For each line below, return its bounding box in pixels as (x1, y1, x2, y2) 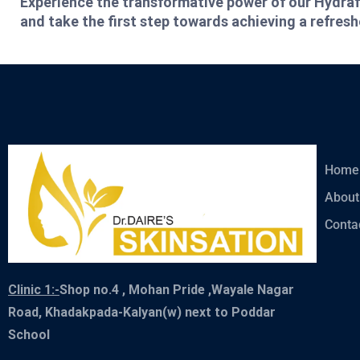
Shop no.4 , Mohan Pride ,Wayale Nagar (59, 282, 294, 298)
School (8, 327, 50, 343)
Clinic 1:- (8, 282, 59, 298)
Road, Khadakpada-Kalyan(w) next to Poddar (8, 305, 276, 321)
